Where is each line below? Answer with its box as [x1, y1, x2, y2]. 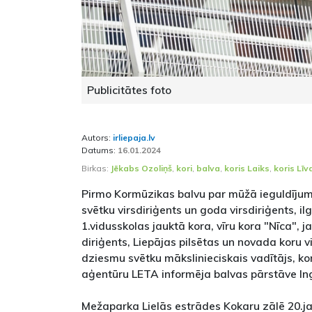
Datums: [81, 145, 118, 156]
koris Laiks [224, 163, 270, 174]
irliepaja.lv [113, 132, 155, 143]
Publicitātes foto [87, 83, 171, 97]
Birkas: [81, 163, 111, 174]
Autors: [81, 132, 113, 143]
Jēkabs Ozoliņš [111, 163, 172, 174]
